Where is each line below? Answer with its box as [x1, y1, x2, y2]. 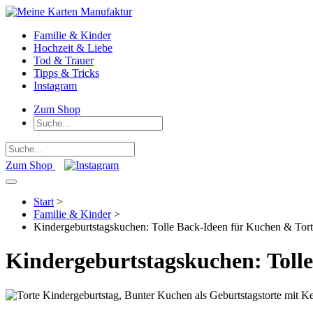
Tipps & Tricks [34, 67, 99, 79]
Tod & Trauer [34, 54, 94, 66]
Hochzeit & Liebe [34, 42, 112, 54]
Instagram [34, 80, 77, 92]
